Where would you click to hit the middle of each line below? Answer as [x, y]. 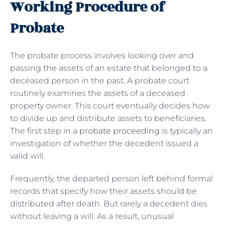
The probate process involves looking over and [102, 55]
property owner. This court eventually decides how [110, 105]
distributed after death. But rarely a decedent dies [109, 203]
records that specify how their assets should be [103, 191]
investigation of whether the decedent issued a [104, 143]
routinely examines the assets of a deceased [98, 93]
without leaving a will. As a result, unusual [92, 216]
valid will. [27, 156]
